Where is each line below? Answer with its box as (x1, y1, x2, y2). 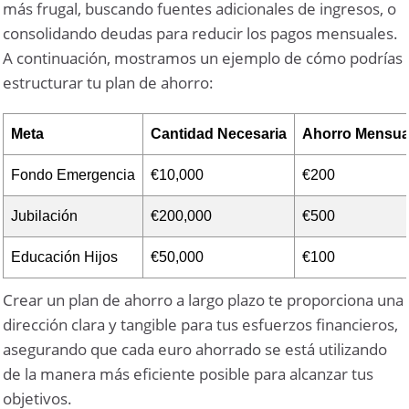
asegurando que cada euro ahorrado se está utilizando (3, 339, 388, 361)
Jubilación (11, 208, 79, 225)
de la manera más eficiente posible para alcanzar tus (3, 363, 374, 385)
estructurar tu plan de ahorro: (3, 72, 215, 94)
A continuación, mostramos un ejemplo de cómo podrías (3, 47, 404, 69)
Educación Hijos (11, 249, 119, 266)
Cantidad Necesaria (151, 126, 288, 142)
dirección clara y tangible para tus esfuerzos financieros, (3, 314, 399, 336)
